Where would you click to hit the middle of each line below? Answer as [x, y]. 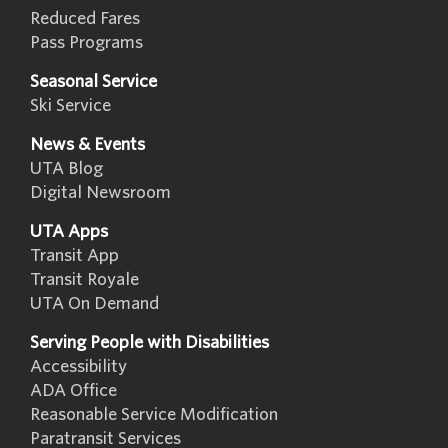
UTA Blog [66, 168]
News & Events [87, 144]
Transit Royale [84, 279]
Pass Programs [86, 42]
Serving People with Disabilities [149, 342]
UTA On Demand [94, 303]
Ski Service [70, 105]
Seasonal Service [93, 81]
